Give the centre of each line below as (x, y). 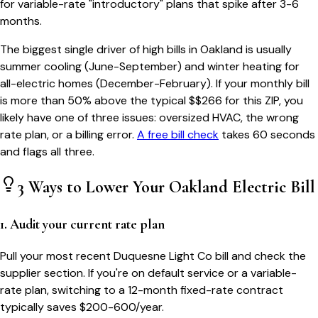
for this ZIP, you (263, 101)
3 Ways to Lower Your (93, 187)
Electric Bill (272, 187)
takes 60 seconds (268, 135)
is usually (267, 50)
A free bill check (178, 135)
